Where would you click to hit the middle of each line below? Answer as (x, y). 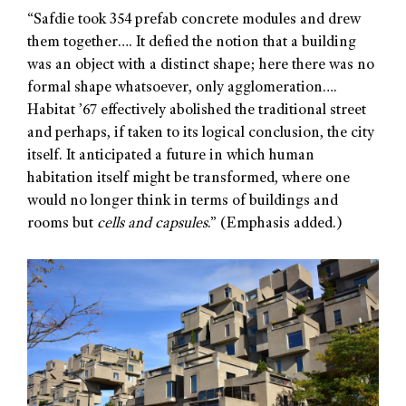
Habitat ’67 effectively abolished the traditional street (197, 111)
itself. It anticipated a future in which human (171, 157)
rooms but (62, 225)
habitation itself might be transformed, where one (188, 179)
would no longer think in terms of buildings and (183, 202)
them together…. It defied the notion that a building (192, 43)
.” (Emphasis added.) (275, 225)
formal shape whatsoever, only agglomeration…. (182, 89)
